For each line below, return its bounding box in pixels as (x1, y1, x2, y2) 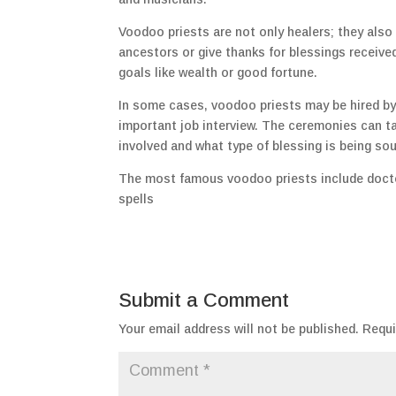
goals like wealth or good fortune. (118, 65, 318, 80)
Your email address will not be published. (118, 322, 360, 337)
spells (118, 192, 155, 207)
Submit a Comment (118, 289, 290, 312)
